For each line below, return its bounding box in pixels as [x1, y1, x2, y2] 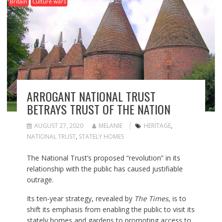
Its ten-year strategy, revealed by [26, 194, 134, 204]
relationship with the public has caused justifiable [26, 164, 183, 174]
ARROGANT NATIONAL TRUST [26, 87, 156, 106]
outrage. [26, 175, 54, 185]
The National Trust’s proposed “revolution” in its [26, 153, 180, 163]
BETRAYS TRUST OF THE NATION [26, 100, 170, 118]
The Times [134, 194, 168, 204]
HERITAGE [143, 121, 171, 130]
